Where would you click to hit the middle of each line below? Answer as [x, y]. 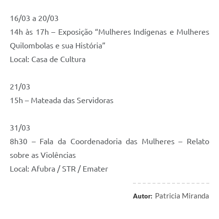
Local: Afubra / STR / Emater [59, 168]
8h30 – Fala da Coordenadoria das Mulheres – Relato [109, 141]
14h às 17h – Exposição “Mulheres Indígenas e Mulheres [109, 32]
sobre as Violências [43, 155]
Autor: [143, 196]
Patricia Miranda [182, 195]
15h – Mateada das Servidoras [62, 100]
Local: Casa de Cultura [48, 59]
